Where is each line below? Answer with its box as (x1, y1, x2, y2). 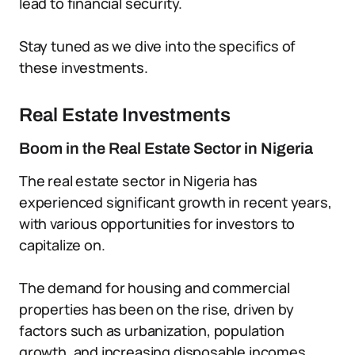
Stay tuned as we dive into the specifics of (19, 36, 296, 55)
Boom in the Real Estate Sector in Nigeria (19, 139, 313, 157)
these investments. (19, 58, 148, 77)
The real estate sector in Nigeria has (19, 171, 258, 190)
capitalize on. (19, 235, 105, 254)
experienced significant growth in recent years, (19, 193, 332, 212)
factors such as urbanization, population (19, 321, 284, 340)
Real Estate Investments (19, 105, 231, 125)
